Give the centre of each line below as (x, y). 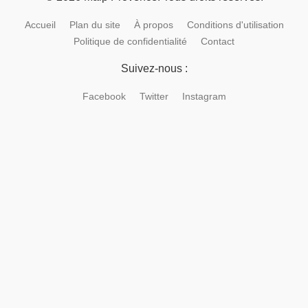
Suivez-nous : (154, 68)
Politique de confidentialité (130, 41)
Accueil (40, 25)
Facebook (104, 96)
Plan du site (95, 25)
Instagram (204, 96)
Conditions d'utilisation (235, 25)
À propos (153, 25)
